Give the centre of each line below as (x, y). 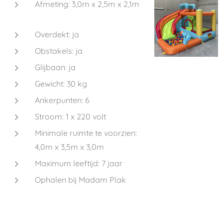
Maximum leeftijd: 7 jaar (79, 163)
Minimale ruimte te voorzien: (86, 133)
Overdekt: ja (57, 34)
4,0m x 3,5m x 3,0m (69, 147)
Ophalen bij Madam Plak (80, 180)
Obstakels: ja (59, 51)
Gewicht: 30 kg (61, 84)
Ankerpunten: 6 (62, 100)
